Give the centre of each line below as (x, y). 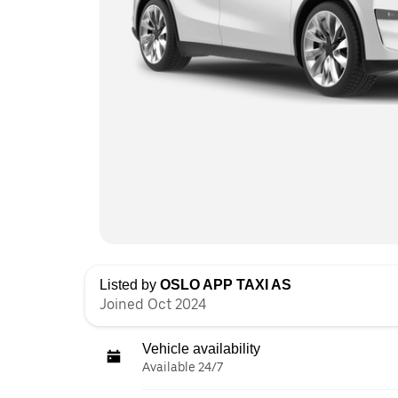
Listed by (130, 284)
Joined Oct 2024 (153, 304)
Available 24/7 (183, 366)
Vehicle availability (201, 348)
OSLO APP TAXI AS (226, 284)
